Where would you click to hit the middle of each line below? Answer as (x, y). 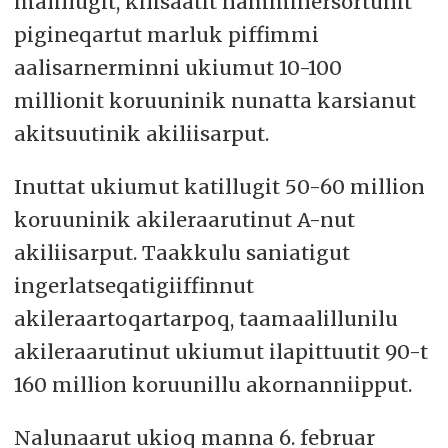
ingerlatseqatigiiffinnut (133, 286)
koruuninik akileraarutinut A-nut (184, 220)
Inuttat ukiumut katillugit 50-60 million (219, 187)
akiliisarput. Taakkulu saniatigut (181, 253)
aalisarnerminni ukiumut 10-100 (177, 68)
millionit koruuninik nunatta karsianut (214, 101)
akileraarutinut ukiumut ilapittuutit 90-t (220, 352)
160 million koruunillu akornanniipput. (212, 385)
